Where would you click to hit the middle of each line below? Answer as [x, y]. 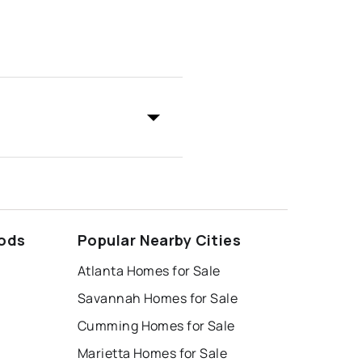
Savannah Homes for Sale [158, 299]
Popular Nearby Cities [160, 240]
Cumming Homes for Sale [156, 326]
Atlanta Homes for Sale [149, 271]
